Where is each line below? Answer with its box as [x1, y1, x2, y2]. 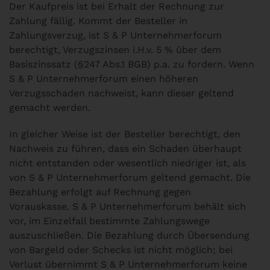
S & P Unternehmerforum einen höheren [9, 73, 198, 84]
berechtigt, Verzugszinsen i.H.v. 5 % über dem [9, 44, 221, 55]
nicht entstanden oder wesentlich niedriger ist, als [9, 157, 246, 169]
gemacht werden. [9, 102, 90, 113]
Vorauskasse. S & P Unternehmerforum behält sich [9, 201, 246, 212]
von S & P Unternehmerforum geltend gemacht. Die [9, 172, 251, 183]
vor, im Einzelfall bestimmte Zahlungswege [9, 215, 210, 227]
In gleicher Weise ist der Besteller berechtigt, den [9, 128, 240, 140]
